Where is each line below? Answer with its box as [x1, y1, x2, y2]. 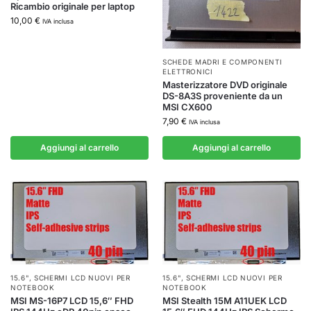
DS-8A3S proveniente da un [162, 90, 283, 101]
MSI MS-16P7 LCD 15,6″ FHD [10, 295, 133, 307]
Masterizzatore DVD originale [162, 78, 287, 90]
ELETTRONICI [162, 67, 213, 76]
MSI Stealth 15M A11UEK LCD [162, 295, 287, 307]
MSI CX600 [162, 101, 212, 112]
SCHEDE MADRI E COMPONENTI [162, 57, 283, 66]
